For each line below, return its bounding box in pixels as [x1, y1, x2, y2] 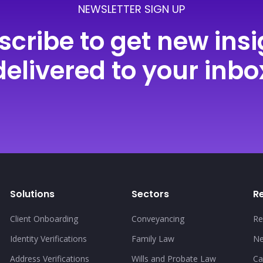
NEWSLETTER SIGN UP [78, 2, 185, 16]
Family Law [131, 233, 174, 244]
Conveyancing [131, 213, 184, 224]
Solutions [9, 187, 55, 201]
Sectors [131, 187, 169, 201]
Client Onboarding [9, 213, 78, 224]
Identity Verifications [9, 233, 87, 244]
